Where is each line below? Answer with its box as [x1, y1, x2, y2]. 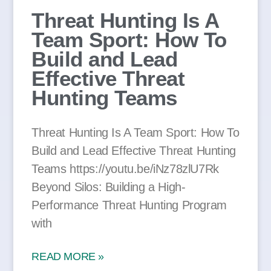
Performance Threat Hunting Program [31, 198, 227, 212]
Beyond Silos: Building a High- [31, 180, 186, 194]
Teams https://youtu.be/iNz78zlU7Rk [31, 162, 219, 176]
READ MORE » [31, 250, 104, 263]
